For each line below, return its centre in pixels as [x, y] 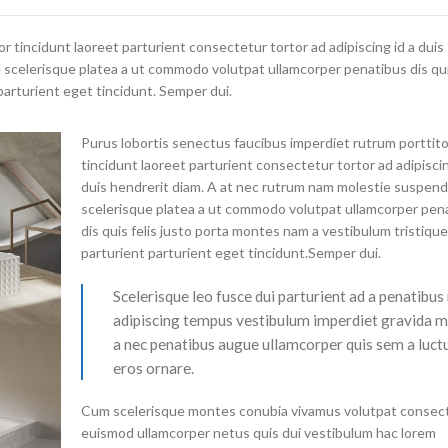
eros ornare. [154, 368]
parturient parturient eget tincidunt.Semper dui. [231, 253]
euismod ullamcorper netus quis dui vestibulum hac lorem [259, 433]
